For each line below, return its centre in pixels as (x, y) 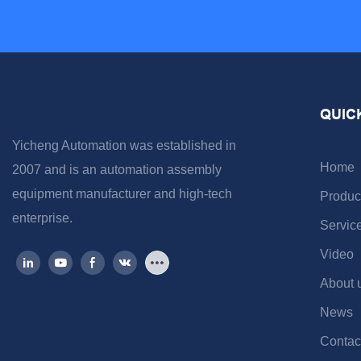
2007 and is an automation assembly (117, 170)
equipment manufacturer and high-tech (122, 194)
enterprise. (44, 218)
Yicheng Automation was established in (124, 146)
